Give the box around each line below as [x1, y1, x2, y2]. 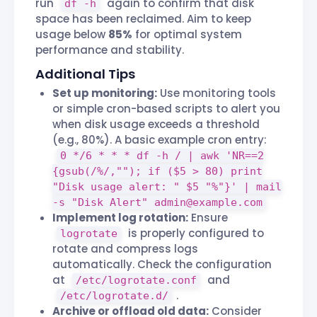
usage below [35, 27, 108, 42]
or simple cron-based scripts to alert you [52, 101, 280, 117]
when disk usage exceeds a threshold [52, 117, 260, 132]
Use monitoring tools [157, 86, 276, 101]
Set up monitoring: [52, 86, 157, 101]
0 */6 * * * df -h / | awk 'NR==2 [59, 149, 264, 163]
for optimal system [132, 27, 242, 42]
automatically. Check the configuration [52, 257, 272, 272]
